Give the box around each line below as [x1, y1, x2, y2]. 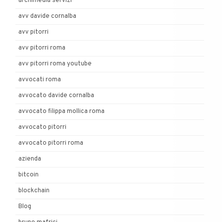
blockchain [18, 186, 50, 195]
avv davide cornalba [18, 12, 76, 20]
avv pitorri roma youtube [18, 59, 92, 68]
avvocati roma [18, 75, 61, 84]
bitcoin [18, 170, 39, 179]
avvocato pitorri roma [18, 139, 83, 147]
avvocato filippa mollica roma [18, 107, 105, 115]
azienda [18, 155, 41, 163]
